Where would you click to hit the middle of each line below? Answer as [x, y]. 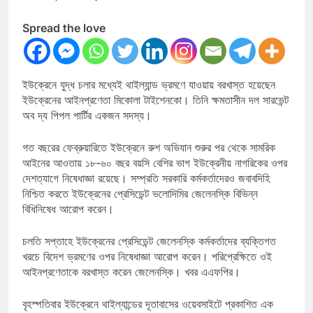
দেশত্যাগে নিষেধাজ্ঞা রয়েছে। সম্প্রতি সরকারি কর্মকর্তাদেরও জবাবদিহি [146, 179]
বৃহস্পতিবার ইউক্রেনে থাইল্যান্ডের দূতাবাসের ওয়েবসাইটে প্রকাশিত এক [148, 304]
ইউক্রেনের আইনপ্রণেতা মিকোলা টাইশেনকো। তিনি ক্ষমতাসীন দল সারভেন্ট [155, 100]
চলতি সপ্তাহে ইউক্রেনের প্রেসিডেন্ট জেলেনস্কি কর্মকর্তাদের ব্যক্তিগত [149, 241]
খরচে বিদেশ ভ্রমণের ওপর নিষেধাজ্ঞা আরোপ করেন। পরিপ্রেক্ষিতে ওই [147, 257]
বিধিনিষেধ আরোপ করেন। [70, 209]
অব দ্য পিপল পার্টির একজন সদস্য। [87, 116]
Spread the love [64, 28]
